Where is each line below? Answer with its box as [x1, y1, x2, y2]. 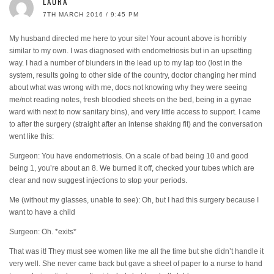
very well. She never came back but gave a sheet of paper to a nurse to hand [9, 259, 262, 268]
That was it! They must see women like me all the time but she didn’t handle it [9, 246, 264, 256]
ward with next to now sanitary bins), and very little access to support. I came [9, 107, 261, 116]
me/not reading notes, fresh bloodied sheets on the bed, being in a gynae [9, 95, 251, 104]
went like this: [9, 131, 54, 141]
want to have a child [9, 207, 75, 217]
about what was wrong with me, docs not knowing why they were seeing [9, 83, 247, 92]
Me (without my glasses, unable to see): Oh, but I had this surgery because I [9, 195, 259, 204]
